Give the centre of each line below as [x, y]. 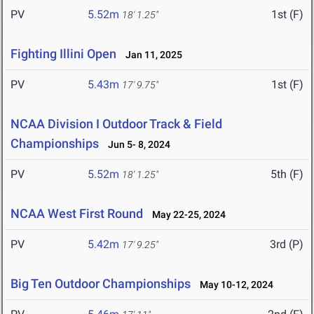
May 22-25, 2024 [186, 215]
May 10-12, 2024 [233, 285]
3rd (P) [287, 245]
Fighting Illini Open [63, 54]
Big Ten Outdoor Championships [101, 284]
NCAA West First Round [77, 214]
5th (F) [287, 175]
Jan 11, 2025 [151, 55]
